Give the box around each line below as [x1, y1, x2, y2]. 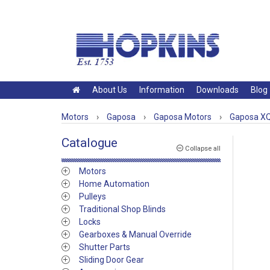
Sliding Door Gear [79, 255, 144, 265]
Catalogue [61, 136, 118, 150]
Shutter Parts [79, 242, 130, 252]
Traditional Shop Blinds [79, 204, 166, 214]
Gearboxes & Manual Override [79, 230, 192, 239]
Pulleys [79, 192, 106, 201]
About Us [92, 85, 127, 95]
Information [139, 85, 184, 95]
